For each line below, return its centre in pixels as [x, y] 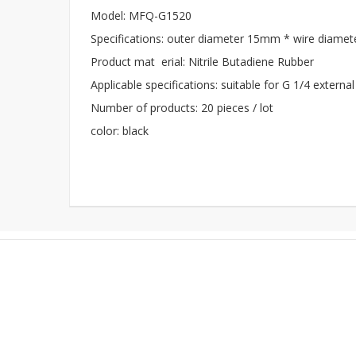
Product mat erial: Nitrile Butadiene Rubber [202, 62]
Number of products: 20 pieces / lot [182, 108]
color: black [120, 131]
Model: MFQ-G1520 [141, 15]
